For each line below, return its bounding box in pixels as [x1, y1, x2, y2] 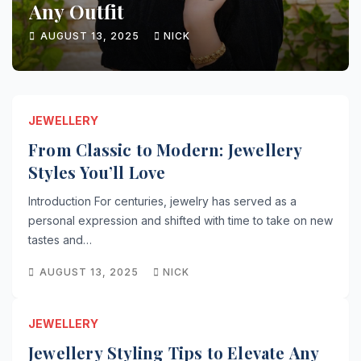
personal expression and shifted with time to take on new [28, 214, 333, 227]
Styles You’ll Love [28, 161, 166, 183]
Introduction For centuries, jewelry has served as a [28, 194, 297, 208]
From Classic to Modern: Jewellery [28, 139, 303, 160]
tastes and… [28, 233, 92, 247]
